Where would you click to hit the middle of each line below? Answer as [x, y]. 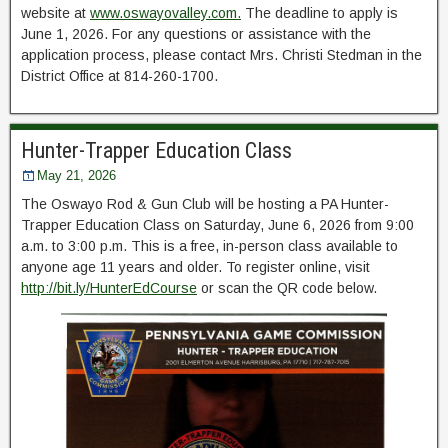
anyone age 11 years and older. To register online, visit [195, 267]
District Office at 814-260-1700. [119, 76]
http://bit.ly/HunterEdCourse [109, 288]
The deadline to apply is [319, 13]
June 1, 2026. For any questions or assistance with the [196, 34]
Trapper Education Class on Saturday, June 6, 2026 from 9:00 [217, 225]
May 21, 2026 [76, 176]
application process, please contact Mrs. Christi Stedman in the [221, 55]
